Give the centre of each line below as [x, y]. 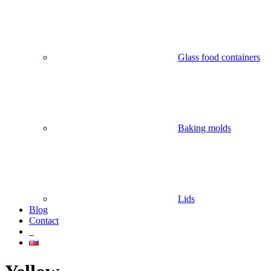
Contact [44, 220]
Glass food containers [219, 57]
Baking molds [204, 128]
